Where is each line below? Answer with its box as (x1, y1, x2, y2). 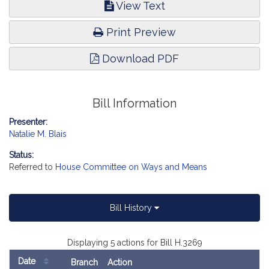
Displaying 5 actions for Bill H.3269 (67, 238, 202, 247)
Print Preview (103, 26, 176, 38)
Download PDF (99, 52, 179, 65)
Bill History (110, 203, 154, 213)
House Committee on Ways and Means (55, 162, 207, 172)
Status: (9, 150, 34, 160)
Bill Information (92, 97, 177, 110)
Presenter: (9, 117, 47, 127)
